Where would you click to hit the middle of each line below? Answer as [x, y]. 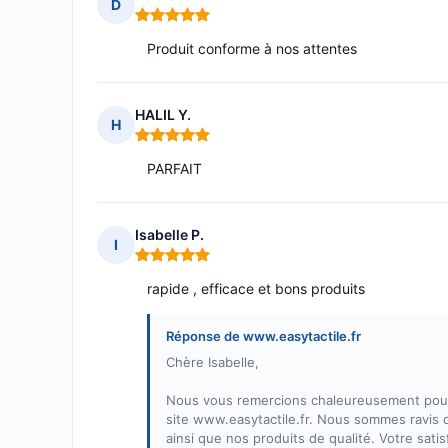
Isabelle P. [169, 234]
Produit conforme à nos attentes [252, 48]
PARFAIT [174, 168]
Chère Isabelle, [212, 362]
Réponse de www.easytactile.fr [263, 336]
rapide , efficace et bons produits [256, 288]
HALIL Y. [163, 114]
